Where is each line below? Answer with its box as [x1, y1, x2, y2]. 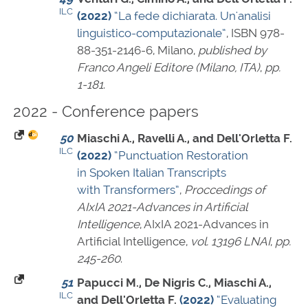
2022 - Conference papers [13, 102, 199, 121]
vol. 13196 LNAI [190, 234, 270, 249]
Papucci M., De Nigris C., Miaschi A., [77, 276, 272, 290]
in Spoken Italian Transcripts [77, 166, 226, 180]
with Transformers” [77, 183, 179, 197]
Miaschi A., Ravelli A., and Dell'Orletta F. [77, 131, 292, 146]
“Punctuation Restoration [114, 148, 248, 163]
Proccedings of [184, 183, 265, 197]
